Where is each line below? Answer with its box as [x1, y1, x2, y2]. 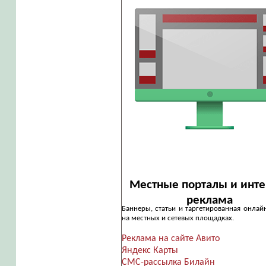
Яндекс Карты [121, 246, 178, 256]
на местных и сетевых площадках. [121, 214, 234, 222]
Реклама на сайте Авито [121, 234, 220, 244]
